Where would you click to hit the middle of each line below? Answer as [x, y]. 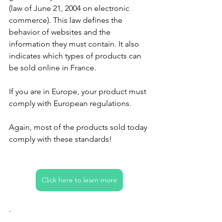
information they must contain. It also [75, 44]
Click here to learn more [79, 180]
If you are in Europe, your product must [79, 91]
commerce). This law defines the [67, 20]
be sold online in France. [53, 67]
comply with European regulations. [70, 103]
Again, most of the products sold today [79, 127]
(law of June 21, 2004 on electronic [70, 8]
